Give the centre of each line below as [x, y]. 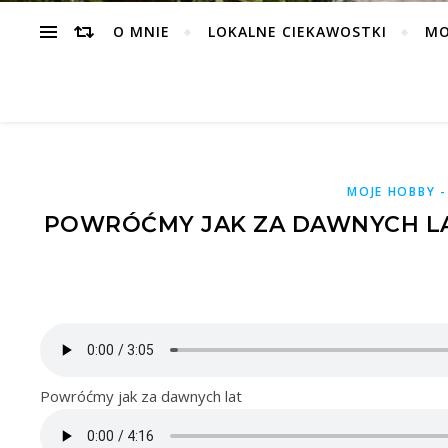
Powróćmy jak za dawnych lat [141, 396]
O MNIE [141, 31]
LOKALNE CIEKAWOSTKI [297, 31]
